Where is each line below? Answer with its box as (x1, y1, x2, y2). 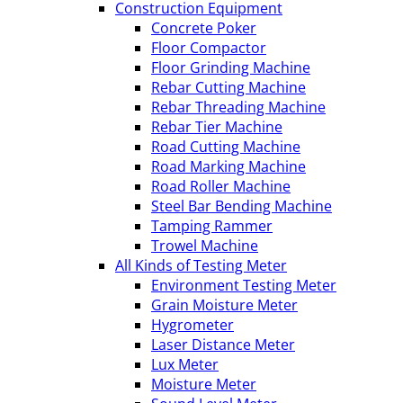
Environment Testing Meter (151, 275, 336, 295)
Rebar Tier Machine (151, 117, 282, 137)
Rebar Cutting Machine (151, 77, 306, 97)
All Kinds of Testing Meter (115, 255, 287, 275)
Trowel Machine (151, 236, 258, 255)
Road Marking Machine (151, 157, 306, 176)
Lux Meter (151, 354, 219, 374)
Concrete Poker (151, 18, 256, 38)
